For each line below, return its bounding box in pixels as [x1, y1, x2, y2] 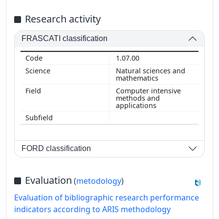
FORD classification [22, 144, 91, 153]
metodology [76, 175, 121, 186]
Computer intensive [116, 86, 181, 95]
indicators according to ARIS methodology [14, 203, 171, 215]
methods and [116, 93, 160, 103]
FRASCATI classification [22, 34, 108, 43]
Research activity [25, 12, 101, 25]
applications [116, 100, 158, 110]
